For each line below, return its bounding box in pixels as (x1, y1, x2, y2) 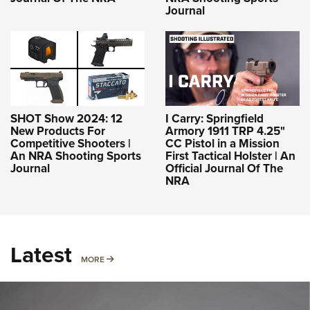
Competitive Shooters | (10, 134, 131, 152)
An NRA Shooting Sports (10, 147, 141, 165)
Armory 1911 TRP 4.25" (165, 122, 285, 140)
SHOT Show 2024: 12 (10, 109, 122, 127)
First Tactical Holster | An (165, 147, 295, 165)
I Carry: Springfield (165, 109, 264, 127)
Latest (10, 237, 72, 271)
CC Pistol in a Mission (165, 134, 280, 152)
